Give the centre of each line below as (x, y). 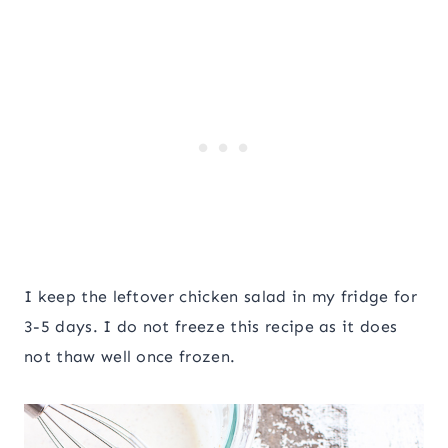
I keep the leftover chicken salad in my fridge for (221, 297)
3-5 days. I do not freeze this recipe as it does (211, 327)
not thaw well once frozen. (130, 357)
